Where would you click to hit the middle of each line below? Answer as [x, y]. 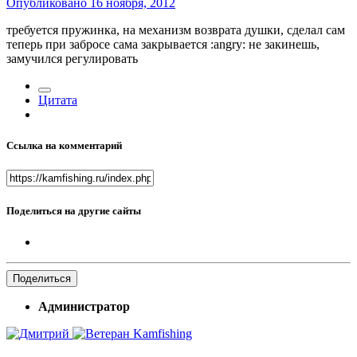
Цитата [58, 100]
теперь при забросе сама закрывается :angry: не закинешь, [163, 45]
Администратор [84, 306]
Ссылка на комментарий [64, 146]
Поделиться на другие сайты [74, 210]
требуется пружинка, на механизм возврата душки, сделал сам [176, 30]
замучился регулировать [72, 59]
